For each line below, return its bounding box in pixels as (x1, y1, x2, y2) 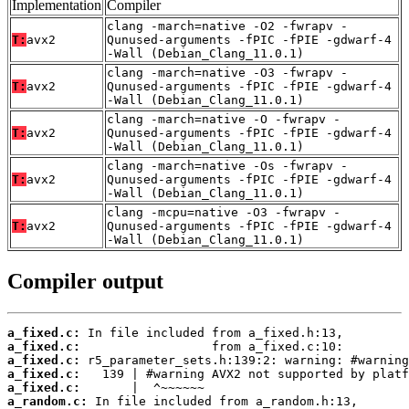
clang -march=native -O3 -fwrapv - (107, 66, 348, 80)
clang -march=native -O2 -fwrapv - (107, 19, 348, 34)
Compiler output (7, 269, 163, 294)
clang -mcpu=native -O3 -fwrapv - (107, 205, 341, 220)
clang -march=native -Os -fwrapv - (107, 159, 348, 173)
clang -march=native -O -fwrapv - (107, 112, 341, 127)
